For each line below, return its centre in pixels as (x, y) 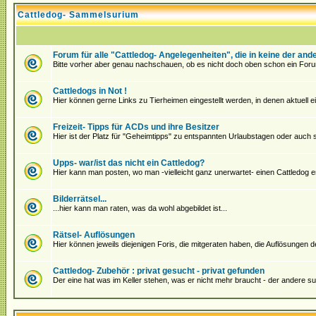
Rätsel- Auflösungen (94, 235)
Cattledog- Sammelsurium (78, 15)
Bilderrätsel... (80, 199)
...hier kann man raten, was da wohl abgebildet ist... (140, 208)
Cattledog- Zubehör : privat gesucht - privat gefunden (159, 271)
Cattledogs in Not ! (90, 91)
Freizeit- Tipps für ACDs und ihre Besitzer (136, 127)
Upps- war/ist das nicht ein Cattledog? (129, 163)
